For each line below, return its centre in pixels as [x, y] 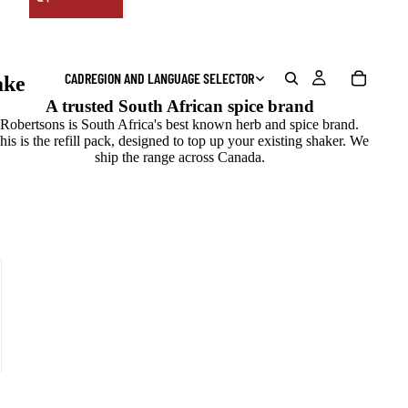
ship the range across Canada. [179, 158]
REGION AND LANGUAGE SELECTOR [169, 77]
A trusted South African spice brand [179, 107]
